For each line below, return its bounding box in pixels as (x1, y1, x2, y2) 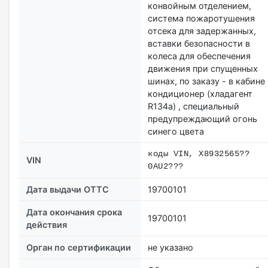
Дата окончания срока (26, 206, 122, 217)
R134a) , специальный (148, 100, 239, 111)
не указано (148, 242, 193, 252)
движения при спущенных (148, 63, 258, 74)
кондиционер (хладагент (148, 88, 252, 99)
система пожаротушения (148, 13, 255, 23)
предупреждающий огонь (148, 113, 257, 124)
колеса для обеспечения (148, 50, 251, 61)
